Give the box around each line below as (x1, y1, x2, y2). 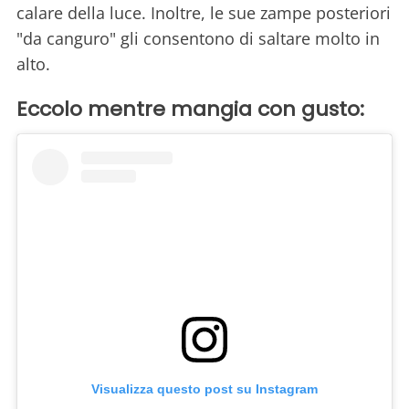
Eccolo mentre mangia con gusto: (16, 95, 364, 124)
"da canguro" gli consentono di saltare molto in (16, 27, 380, 50)
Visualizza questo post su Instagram (91, 382, 318, 397)
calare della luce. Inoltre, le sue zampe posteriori (16, 2, 391, 25)
